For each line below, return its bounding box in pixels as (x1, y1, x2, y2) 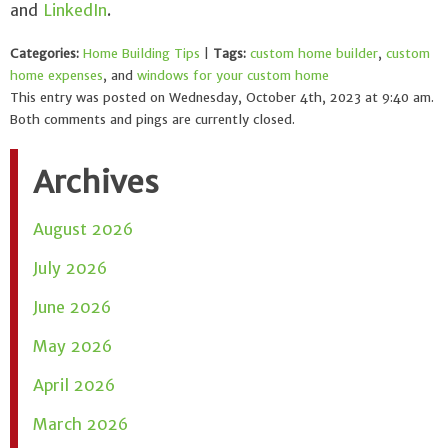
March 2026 (33, 413, 128, 434)
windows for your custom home (137, 66, 329, 84)
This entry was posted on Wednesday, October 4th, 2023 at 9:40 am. (10, 88, 434, 106)
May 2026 (33, 335, 112, 356)
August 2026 (33, 218, 133, 239)
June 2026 (33, 296, 111, 317)
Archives (33, 162, 159, 201)
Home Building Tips (83, 44, 200, 62)
